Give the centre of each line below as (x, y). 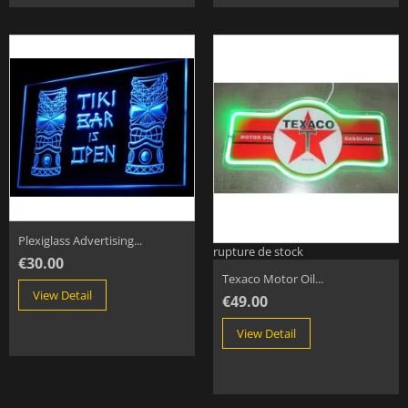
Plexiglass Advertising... (80, 241)
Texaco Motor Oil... (273, 278)
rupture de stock (258, 251)
